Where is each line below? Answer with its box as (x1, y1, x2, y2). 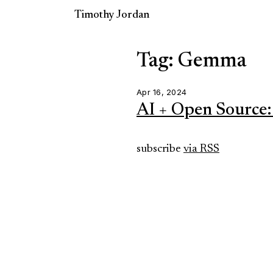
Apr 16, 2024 (136, 87, 187, 97)
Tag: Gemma (136, 52, 246, 72)
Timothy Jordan (74, 10, 149, 21)
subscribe (136, 143, 183, 155)
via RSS (183, 143, 219, 155)
